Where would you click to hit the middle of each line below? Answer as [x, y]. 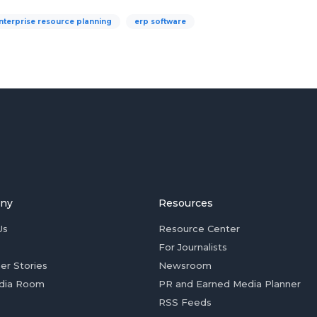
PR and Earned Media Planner [230, 284]
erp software [160, 22]
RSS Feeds [185, 302]
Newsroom [185, 265]
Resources [186, 203]
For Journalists [193, 247]
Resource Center [199, 229]
